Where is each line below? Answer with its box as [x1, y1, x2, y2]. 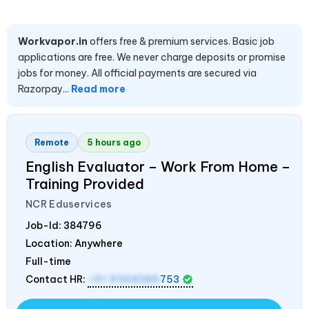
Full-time [26, 255, 71, 268]
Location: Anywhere [26, 237, 123, 250]
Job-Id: [26, 219, 63, 232]
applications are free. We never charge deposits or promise [18, 50, 286, 63]
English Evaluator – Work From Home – [26, 157, 290, 175]
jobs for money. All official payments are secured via [18, 66, 257, 79]
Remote [34, 137, 69, 148]
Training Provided [26, 175, 144, 192]
